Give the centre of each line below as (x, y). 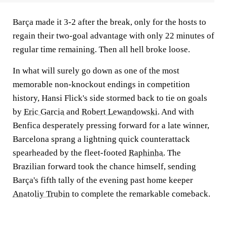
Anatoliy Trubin (41, 194)
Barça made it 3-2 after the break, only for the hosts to (109, 22)
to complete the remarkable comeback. (140, 194)
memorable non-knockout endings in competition (101, 84)
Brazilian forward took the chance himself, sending (104, 166)
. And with (176, 112)
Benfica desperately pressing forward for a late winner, (111, 125)
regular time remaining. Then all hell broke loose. (101, 49)
